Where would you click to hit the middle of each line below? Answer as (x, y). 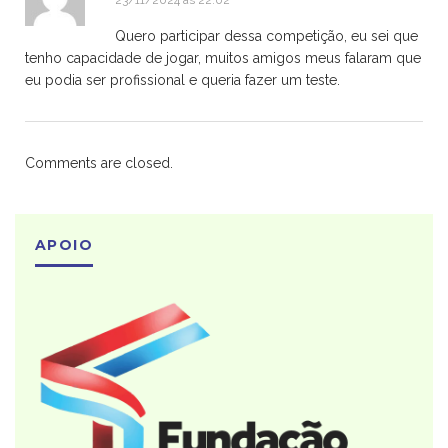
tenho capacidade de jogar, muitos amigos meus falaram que (223, 57)
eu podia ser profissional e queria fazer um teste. (182, 79)
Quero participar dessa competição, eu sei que (266, 35)
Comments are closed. (99, 162)
